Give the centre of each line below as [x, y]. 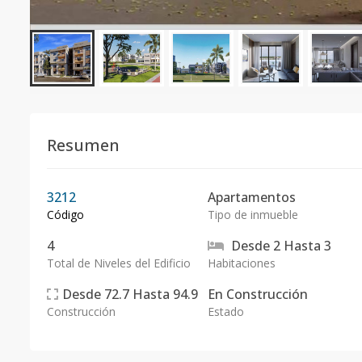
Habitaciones [241, 263]
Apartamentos [251, 197]
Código [65, 215]
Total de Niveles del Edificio [119, 263]
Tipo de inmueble [253, 215]
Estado [225, 311]
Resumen [83, 145]
